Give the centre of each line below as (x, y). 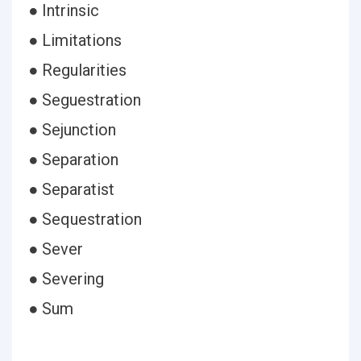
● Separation (73, 160)
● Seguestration (85, 100)
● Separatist (71, 189)
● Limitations (75, 40)
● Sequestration (85, 219)
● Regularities (77, 70)
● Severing (66, 279)
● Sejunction (72, 130)
